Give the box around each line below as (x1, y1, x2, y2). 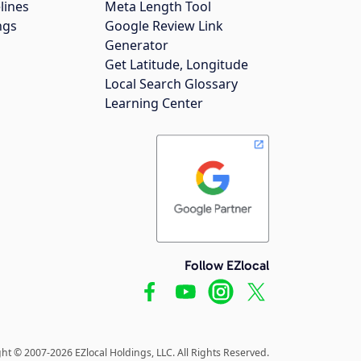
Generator (105, 36, 168, 55)
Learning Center (105, 94, 203, 113)
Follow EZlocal (185, 257, 269, 274)
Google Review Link (105, 17, 223, 35)
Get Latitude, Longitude (105, 56, 248, 74)
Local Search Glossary (105, 75, 238, 93)
